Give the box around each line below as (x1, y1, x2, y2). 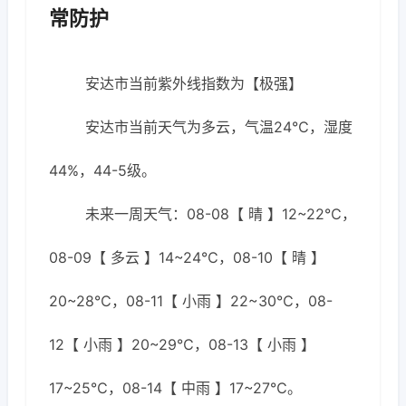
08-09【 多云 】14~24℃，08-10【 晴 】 (49, 248, 325, 266)
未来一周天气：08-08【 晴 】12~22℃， (85, 205, 356, 223)
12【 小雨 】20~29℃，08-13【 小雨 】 (49, 335, 315, 353)
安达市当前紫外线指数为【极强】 (85, 74, 303, 92)
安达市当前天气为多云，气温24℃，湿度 (85, 118, 353, 136)
